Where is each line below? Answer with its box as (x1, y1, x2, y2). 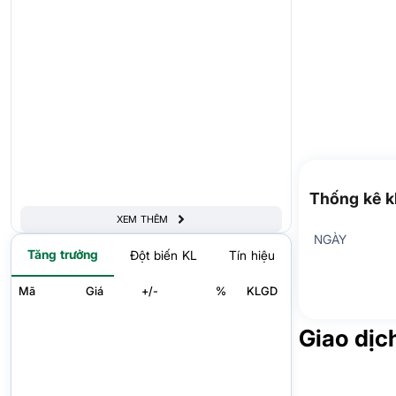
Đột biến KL (130, 247, 197, 263)
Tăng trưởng (27, 247, 98, 263)
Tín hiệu (229, 247, 275, 263)
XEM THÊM (117, 212, 168, 225)
